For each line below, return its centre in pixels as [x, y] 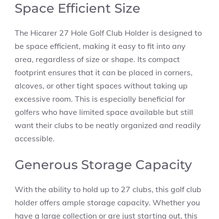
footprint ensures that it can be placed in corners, [104, 72]
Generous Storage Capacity [103, 165]
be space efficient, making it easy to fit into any [100, 46]
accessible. [35, 138]
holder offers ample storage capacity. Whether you [107, 202]
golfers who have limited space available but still [104, 112]
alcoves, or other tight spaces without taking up [101, 86]
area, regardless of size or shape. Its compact [97, 59]
